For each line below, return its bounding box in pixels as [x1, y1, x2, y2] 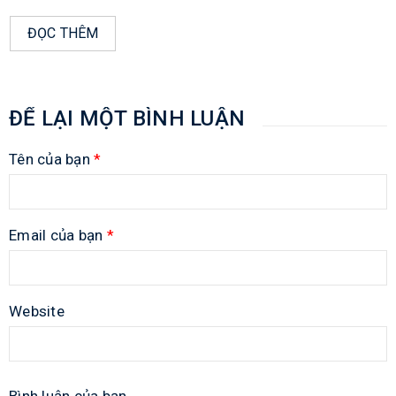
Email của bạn [9, 226, 107, 245]
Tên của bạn [9, 150, 94, 169]
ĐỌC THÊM [27, 25, 99, 42]
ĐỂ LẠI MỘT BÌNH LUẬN [9, 106, 245, 132]
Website [9, 302, 65, 321]
